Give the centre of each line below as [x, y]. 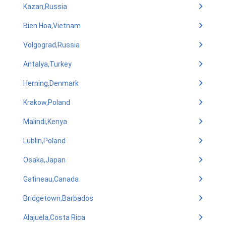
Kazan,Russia [45, 7]
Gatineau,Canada [51, 179]
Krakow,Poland [47, 102]
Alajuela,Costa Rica [54, 217]
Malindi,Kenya [45, 122]
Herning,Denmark [51, 83]
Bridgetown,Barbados [58, 198]
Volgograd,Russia [51, 45]
